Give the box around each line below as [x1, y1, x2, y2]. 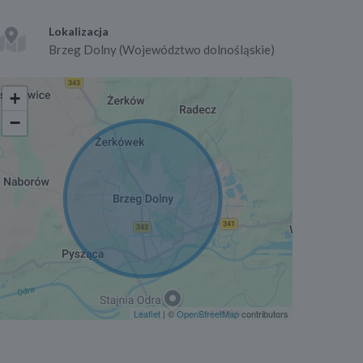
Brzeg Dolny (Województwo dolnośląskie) [49, 42, 275, 58]
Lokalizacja [49, 24, 109, 39]
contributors [239, 307, 288, 321]
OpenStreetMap [177, 307, 239, 321]
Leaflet [134, 307, 160, 321]
